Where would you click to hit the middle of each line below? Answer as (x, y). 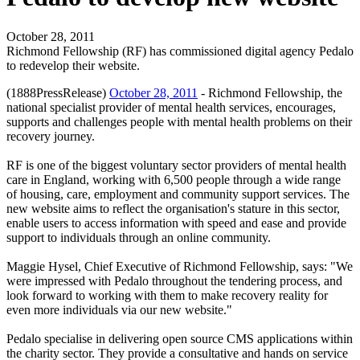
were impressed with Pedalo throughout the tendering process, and (174, 280)
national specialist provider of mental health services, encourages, (171, 107)
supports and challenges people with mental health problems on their (179, 121)
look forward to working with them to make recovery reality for (167, 295)
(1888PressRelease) (58, 92)
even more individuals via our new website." (119, 309)
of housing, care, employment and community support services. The (178, 194)
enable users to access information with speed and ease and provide (176, 223)
